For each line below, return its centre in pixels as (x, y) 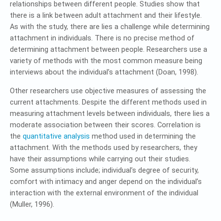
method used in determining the (143, 136)
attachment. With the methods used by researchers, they (104, 147)
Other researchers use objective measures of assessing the (108, 91)
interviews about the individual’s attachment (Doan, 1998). (104, 72)
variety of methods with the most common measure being (106, 61)
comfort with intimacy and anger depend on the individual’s (106, 182)
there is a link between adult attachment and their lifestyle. (106, 15)
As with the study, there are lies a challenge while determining (110, 27)
